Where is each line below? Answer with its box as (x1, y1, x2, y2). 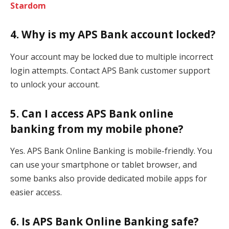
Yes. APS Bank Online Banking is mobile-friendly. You (10, 145, 212, 156)
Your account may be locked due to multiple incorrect (10, 51, 213, 62)
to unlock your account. (10, 78, 100, 90)
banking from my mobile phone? (10, 121, 184, 136)
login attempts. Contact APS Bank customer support (10, 64, 210, 76)
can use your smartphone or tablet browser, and (10, 158, 197, 170)
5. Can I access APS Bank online (10, 106, 173, 121)
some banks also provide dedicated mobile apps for (10, 172, 207, 184)
